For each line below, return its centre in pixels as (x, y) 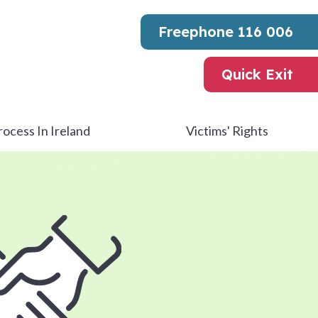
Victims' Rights (227, 131)
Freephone (198, 32)
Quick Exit (257, 74)
